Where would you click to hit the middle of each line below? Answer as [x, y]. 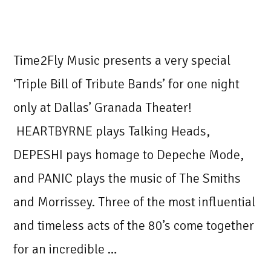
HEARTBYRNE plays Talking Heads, [112, 131]
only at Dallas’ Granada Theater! [103, 108]
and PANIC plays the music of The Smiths [127, 178]
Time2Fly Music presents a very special [122, 60]
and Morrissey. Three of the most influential [134, 202]
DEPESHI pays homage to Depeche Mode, [129, 155]
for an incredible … [65, 249]
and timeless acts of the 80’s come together [134, 226]
